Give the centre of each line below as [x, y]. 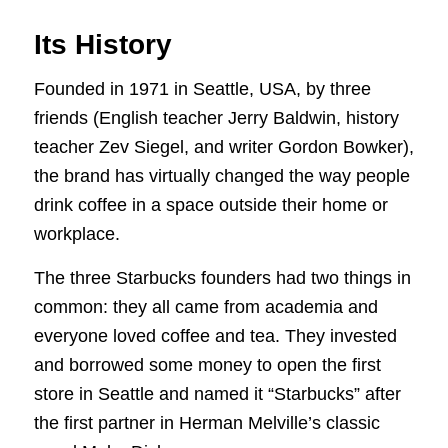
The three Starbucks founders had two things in [222, 278]
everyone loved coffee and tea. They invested [215, 336]
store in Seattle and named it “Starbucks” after [217, 394]
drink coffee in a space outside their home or [210, 204]
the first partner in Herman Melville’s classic [206, 423]
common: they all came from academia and [205, 307]
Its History [102, 44]
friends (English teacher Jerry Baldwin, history [216, 117]
